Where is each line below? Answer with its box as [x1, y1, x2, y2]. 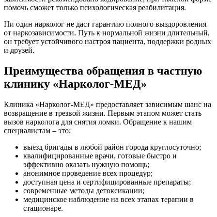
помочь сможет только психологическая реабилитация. [4, 3, 186, 12]
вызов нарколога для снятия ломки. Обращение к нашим [4, 117, 192, 126]
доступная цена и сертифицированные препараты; [23, 177, 191, 186]
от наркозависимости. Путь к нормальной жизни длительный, [4, 29, 210, 37]
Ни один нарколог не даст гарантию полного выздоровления [4, 20, 206, 28]
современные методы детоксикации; [23, 186, 144, 195]
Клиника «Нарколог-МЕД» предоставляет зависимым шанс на [4, 100, 211, 108]
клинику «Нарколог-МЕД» [4, 77, 147, 90]
